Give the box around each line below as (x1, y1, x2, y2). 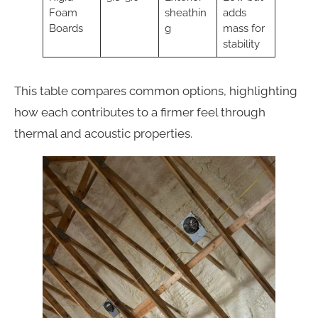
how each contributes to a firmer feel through (14, 104, 265, 119)
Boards (48, 21, 83, 35)
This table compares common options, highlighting (14, 83, 297, 98)
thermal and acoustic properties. (14, 126, 192, 141)
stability (222, 37, 260, 50)
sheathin (164, 6, 207, 19)
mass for (222, 21, 265, 35)
